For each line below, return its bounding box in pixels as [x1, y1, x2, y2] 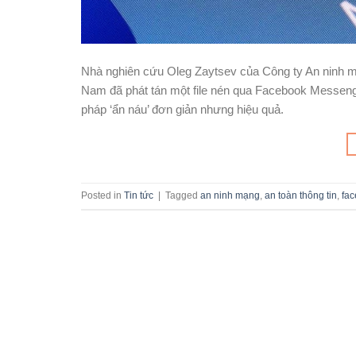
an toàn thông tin [265, 189, 337, 201]
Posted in [81, 189, 124, 201]
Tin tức [124, 189, 153, 201]
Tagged [165, 189, 200, 201]
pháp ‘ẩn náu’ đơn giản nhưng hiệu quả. [81, 103, 284, 117]
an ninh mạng [200, 189, 260, 201]
